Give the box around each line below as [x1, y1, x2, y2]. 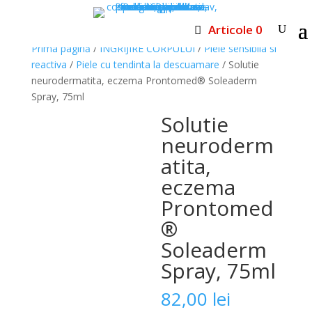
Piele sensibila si [203, 42, 276, 55]
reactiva [31, 58, 67, 71]
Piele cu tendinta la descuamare [75, 58, 219, 71]
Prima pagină [31, 42, 91, 55]
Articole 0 [208, 21, 263, 38]
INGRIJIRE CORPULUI [99, 42, 195, 55]
